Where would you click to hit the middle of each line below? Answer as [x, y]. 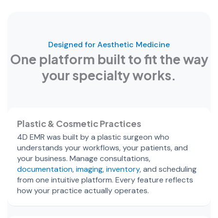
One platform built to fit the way [109, 59]
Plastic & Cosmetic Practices [79, 123]
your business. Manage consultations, [84, 158]
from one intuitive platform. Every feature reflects [105, 180]
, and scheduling [168, 169]
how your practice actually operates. [83, 190]
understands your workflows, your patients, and [102, 147]
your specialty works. [109, 75]
